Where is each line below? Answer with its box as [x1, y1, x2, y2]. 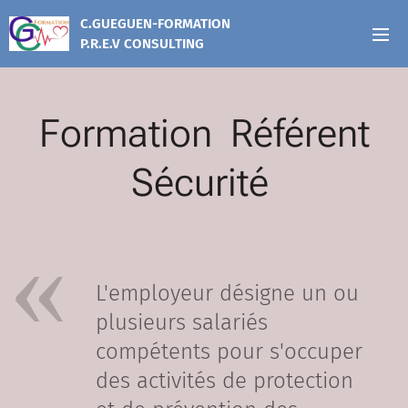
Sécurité [130, 160, 278, 205]
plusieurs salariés [96, 310, 268, 335]
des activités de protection [96, 368, 353, 393]
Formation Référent [38, 111, 370, 156]
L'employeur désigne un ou [96, 280, 359, 306]
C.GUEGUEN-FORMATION [80, 15, 234, 32]
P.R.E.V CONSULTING [80, 35, 204, 52]
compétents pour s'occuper [96, 339, 362, 364]
